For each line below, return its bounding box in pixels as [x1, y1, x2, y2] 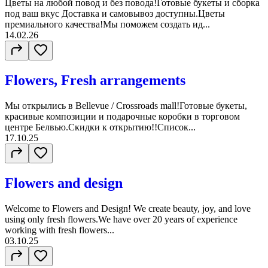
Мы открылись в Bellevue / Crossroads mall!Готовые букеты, [5, 100, 247, 111]
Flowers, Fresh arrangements [5, 72, 185, 88]
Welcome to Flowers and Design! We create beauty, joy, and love [5, 203, 251, 214]
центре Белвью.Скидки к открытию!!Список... [5, 121, 196, 132]
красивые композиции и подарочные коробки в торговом [5, 111, 240, 121]
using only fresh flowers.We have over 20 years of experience [5, 214, 237, 224]
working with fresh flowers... [5, 224, 114, 235]
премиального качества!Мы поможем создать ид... [5, 19, 210, 29]
